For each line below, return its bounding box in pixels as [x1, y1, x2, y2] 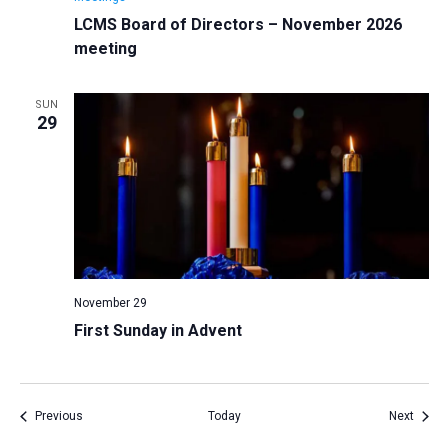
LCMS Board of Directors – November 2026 [73, 14, 402, 34]
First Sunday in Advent [73, 321, 242, 341]
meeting [73, 38, 137, 58]
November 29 [73, 296, 147, 311]
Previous [34, 409, 83, 424]
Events [81, 408, 120, 423]
